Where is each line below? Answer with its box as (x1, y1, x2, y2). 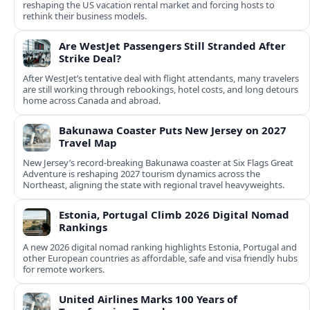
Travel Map (59, 136, 117, 150)
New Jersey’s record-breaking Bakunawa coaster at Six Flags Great (23, 156, 293, 170)
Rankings (59, 220, 107, 235)
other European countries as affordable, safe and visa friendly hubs (23, 252, 298, 265)
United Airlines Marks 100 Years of (59, 292, 237, 307)
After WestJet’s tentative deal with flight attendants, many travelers (23, 72, 299, 85)
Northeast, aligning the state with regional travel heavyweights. (23, 179, 284, 192)
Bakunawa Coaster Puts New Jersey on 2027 (59, 123, 286, 138)
